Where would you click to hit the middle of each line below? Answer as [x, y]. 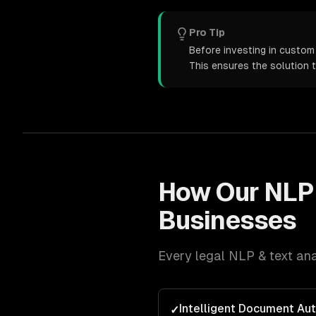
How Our [211, 192]
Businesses [227, 220]
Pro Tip [207, 32]
